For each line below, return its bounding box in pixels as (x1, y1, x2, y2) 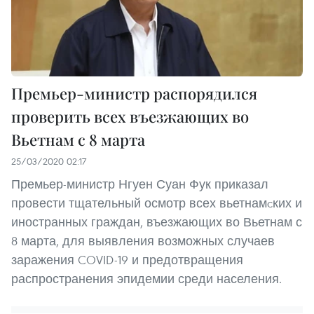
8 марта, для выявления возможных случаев (11, 233, 275, 250)
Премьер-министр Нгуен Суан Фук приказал (11, 176, 268, 193)
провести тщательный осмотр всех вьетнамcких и (11, 195, 302, 212)
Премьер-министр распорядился (11, 83, 257, 104)
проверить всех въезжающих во (11, 106, 249, 128)
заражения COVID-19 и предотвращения (11, 252, 243, 268)
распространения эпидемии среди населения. (11, 271, 282, 287)
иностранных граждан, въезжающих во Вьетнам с (11, 214, 302, 231)
